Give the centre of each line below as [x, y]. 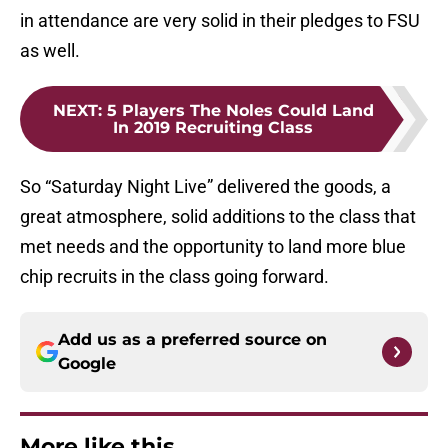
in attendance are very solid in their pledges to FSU [220, 21]
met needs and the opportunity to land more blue [213, 247]
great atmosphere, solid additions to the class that [218, 217]
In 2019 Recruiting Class [213, 128]
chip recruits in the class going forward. [174, 277]
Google [87, 364]
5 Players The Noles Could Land [240, 111]
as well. [50, 51]
